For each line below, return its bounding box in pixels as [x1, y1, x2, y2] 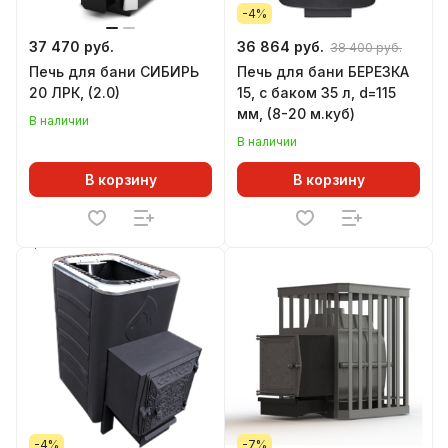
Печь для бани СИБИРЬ [29, 63, 199, 80]
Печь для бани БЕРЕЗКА [237, 63, 409, 80]
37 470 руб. [29, 38, 114, 55]
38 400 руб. [330, 40, 402, 55]
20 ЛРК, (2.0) [29, 84, 120, 101]
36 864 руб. [237, 38, 324, 55]
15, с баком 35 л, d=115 [237, 84, 396, 101]
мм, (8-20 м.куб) [237, 105, 355, 122]
